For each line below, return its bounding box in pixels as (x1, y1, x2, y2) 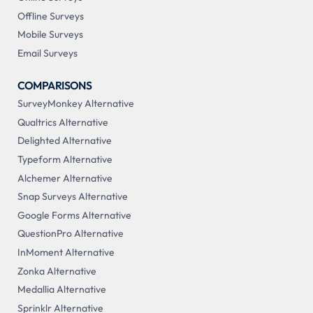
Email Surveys (17, 46, 78, 59)
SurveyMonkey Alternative (17, 97, 134, 110)
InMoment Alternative (17, 246, 115, 259)
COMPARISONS (17, 78, 92, 92)
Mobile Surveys (17, 28, 83, 41)
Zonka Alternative (17, 264, 96, 277)
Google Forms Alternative (17, 208, 131, 221)
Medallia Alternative (17, 283, 106, 296)
